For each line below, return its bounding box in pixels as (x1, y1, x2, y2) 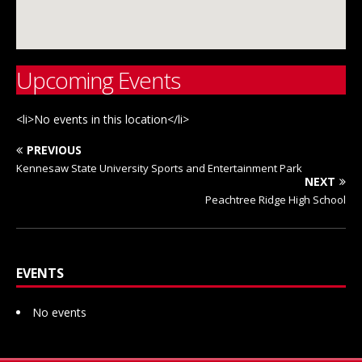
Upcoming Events (16, 65, 180, 96)
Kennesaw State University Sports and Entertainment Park (16, 161, 302, 176)
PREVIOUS (27, 142, 82, 158)
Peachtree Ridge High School (205, 192, 346, 208)
